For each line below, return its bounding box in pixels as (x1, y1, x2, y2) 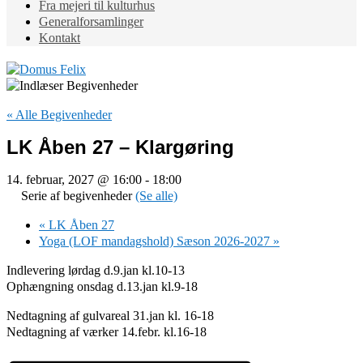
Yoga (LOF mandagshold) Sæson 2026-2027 (39, 233, 273, 248)
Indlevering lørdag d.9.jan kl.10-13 (6, 263, 185, 277)
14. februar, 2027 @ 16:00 (6, 172, 142, 186)
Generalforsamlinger (39, 15, 143, 28)
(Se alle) (135, 188, 177, 203)
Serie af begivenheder (21, 188, 135, 203)
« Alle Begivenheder (6, 108, 112, 122)
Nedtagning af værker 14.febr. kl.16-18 (6, 324, 207, 339)
